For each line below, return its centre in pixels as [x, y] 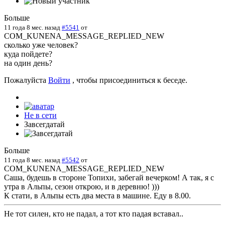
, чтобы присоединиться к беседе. [129, 80]
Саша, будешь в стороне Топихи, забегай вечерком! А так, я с [109, 178]
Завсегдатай [44, 125]
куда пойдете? [28, 54]
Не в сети [40, 116]
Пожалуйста [26, 80]
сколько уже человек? [41, 45]
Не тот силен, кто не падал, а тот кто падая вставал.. [94, 214]
